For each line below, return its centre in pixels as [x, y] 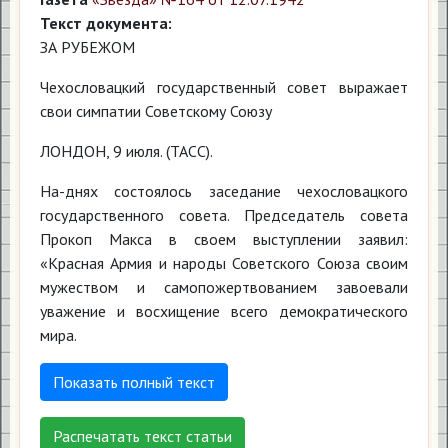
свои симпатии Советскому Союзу [156, 111]
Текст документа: [106, 23]
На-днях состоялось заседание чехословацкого [224, 191]
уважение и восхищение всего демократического [224, 311]
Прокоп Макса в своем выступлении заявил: [224, 239]
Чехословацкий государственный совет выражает [224, 87]
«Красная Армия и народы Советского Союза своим [224, 263]
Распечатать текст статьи [142, 436]
